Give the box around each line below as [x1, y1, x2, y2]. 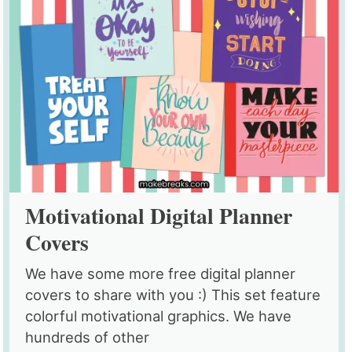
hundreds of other [25, 328, 150, 346]
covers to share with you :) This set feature [25, 286, 321, 304]
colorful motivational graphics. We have [25, 307, 292, 325]
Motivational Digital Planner [25, 200, 293, 232]
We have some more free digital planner [25, 265, 296, 283]
